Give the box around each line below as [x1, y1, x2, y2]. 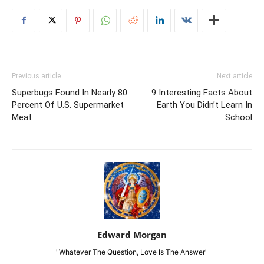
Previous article [12, 71, 61, 80]
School [225, 111, 252, 123]
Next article [217, 71, 252, 80]
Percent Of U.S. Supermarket [12, 99, 124, 110]
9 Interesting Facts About [151, 87, 252, 98]
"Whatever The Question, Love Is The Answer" [56, 247, 208, 256]
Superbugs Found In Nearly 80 [12, 87, 127, 98]
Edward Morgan [97, 228, 167, 240]
